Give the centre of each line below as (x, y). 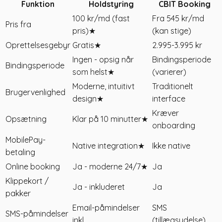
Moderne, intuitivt (104, 86)
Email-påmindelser (106, 208)
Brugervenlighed (35, 92)
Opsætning (26, 119)
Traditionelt (173, 86)
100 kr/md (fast (101, 19)
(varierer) (169, 72)
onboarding (174, 126)
